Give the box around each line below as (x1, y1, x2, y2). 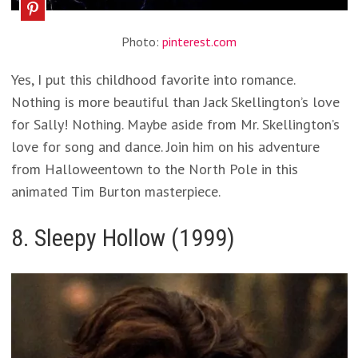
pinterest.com (162, 34, 237, 50)
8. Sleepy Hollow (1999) (10, 224, 235, 252)
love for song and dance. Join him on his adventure (10, 137, 320, 156)
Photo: (121, 34, 162, 50)
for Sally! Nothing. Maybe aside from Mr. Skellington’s (10, 115, 340, 133)
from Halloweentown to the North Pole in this (10, 160, 298, 178)
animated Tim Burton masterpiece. (10, 182, 221, 201)
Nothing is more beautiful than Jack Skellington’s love (10, 93, 340, 111)
